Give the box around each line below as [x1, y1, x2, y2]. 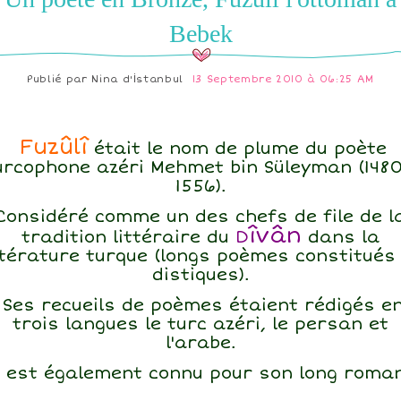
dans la [302, 227, 380, 248]
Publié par [27, 73, 92, 85]
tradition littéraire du [21, 227, 235, 248]
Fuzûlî [20, 134, 88, 160]
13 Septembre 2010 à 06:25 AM [192, 73, 374, 85]
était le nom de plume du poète [88, 139, 387, 159]
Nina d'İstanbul [91, 73, 184, 85]
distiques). [152, 265, 249, 286]
